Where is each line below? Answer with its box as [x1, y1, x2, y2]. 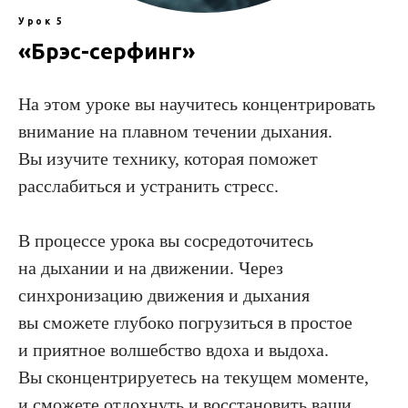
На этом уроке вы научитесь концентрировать [18, 93, 375, 114]
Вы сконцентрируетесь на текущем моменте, [18, 366, 369, 387]
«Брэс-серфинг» [18, 38, 195, 64]
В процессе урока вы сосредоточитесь [18, 229, 313, 250]
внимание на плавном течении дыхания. [18, 120, 332, 141]
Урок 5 [18, 15, 64, 26]
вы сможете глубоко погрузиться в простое [18, 311, 352, 332]
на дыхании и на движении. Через [18, 257, 283, 278]
